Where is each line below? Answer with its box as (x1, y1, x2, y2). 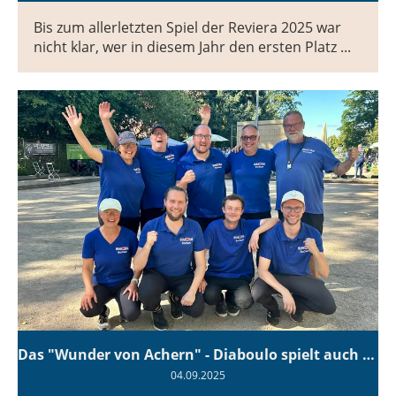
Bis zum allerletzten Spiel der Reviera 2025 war (34, 18, 341, 38)
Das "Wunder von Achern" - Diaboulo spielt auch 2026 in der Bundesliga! (362, 345, 375, 365)
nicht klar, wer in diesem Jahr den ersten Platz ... (34, 37, 351, 57)
